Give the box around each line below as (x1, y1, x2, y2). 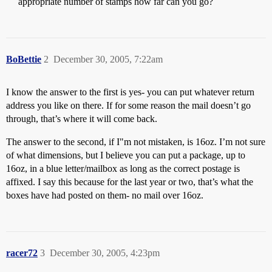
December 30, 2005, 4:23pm (50, 248, 160, 258)
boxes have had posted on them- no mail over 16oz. (6, 190, 203, 200)
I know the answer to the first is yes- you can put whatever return (6, 87, 254, 97)
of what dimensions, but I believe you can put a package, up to (6, 150, 245, 160)
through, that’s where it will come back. (6, 114, 157, 124)
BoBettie (6, 54, 41, 64)
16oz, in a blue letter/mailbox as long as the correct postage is (6, 163, 240, 174)
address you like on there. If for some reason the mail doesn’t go (6, 100, 251, 110)
